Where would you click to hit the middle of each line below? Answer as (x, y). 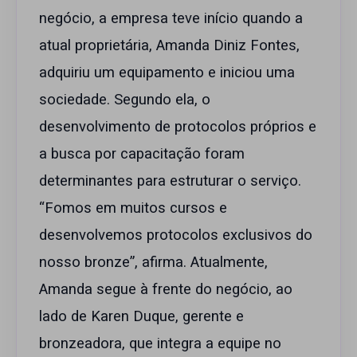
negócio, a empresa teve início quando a (171, 19)
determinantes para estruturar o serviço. (170, 182)
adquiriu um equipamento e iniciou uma (167, 73)
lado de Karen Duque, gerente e (141, 317)
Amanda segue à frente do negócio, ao (166, 290)
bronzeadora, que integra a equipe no (160, 344)
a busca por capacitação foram (142, 155)
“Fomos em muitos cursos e (133, 209)
